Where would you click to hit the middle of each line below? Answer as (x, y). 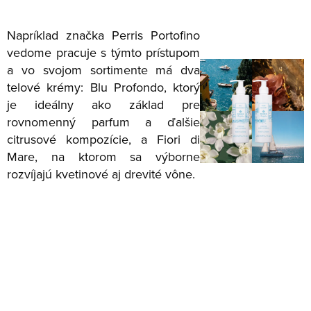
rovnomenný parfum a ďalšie (104, 121)
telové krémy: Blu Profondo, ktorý (104, 87)
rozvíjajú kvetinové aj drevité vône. (101, 174)
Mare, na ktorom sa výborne (104, 156)
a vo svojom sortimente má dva (104, 69)
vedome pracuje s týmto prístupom (104, 52)
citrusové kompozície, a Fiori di (104, 139)
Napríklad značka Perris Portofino (104, 35)
